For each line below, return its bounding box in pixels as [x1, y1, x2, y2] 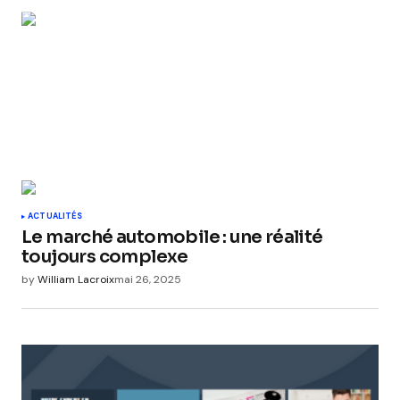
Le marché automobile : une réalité [21, 226, 323, 249]
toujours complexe [21, 246, 188, 269]
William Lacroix [37, 272, 114, 287]
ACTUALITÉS [28, 211, 82, 222]
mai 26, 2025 [114, 272, 181, 287]
